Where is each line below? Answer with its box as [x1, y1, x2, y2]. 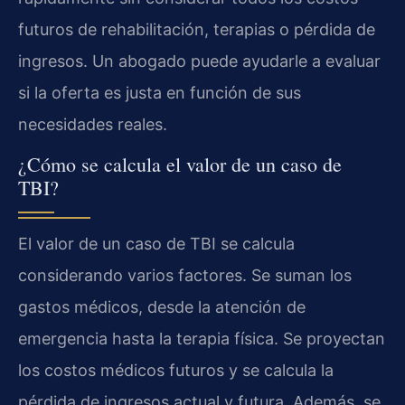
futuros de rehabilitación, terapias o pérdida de [18, 19, 375, 39]
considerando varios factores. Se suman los [18, 265, 352, 285]
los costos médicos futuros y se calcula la [18, 360, 334, 380]
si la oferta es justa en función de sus [18, 82, 301, 102]
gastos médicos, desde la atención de [18, 297, 306, 316]
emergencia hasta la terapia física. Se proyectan [18, 328, 385, 348]
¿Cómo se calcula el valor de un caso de [18, 150, 342, 177]
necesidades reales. [18, 114, 167, 134]
